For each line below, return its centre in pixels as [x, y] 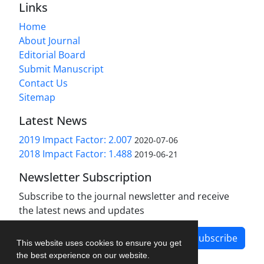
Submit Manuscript [61, 69]
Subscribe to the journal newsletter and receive [124, 197]
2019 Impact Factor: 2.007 [75, 140]
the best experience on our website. [84, 255]
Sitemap [37, 98]
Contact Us [43, 83]
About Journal [49, 41]
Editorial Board [52, 55]
